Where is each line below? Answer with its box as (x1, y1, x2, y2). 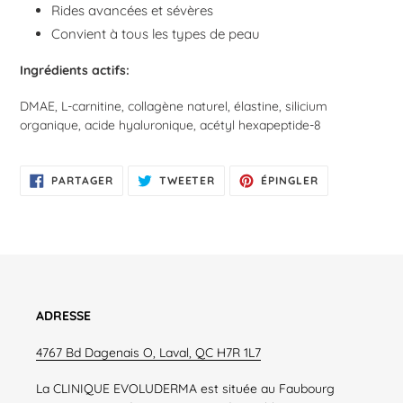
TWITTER (214, 192, 269, 206)
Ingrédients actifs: (20, 61, 130, 77)
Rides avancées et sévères (51, 2, 213, 20)
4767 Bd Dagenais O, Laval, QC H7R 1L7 (36, 344, 261, 360)
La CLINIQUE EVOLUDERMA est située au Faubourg (36, 381, 335, 397)
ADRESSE (36, 308, 94, 324)
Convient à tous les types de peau (51, 25, 260, 43)
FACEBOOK (112, 192, 177, 206)
